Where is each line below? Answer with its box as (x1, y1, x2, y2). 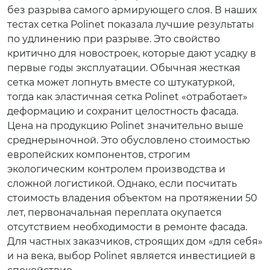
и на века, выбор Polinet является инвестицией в (7, 250, 256, 262)
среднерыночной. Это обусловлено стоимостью (7, 134, 250, 146)
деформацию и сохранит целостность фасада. (7, 105, 238, 117)
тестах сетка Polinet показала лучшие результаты (7, 19, 254, 30)
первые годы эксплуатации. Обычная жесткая (7, 62, 240, 74)
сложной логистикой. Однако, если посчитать (7, 178, 237, 189)
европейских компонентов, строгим (7, 149, 190, 160)
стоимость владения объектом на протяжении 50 (7, 192, 257, 204)
